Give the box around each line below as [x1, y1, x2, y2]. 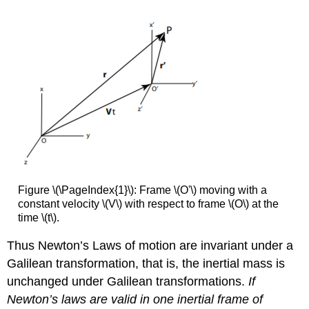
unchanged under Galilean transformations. [7, 275, 249, 289]
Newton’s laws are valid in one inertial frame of [7, 292, 263, 307]
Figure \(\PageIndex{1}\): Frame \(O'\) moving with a [17, 183, 267, 196]
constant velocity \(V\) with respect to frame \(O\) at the [17, 197, 279, 210]
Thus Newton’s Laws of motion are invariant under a [7, 239, 294, 253]
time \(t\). [17, 211, 59, 223]
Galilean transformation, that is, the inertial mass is [7, 257, 286, 271]
